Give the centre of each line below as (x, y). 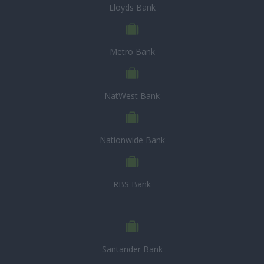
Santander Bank (132, 249)
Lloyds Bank (132, 7)
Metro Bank (132, 52)
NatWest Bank (132, 96)
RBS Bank (132, 184)
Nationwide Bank (132, 140)
